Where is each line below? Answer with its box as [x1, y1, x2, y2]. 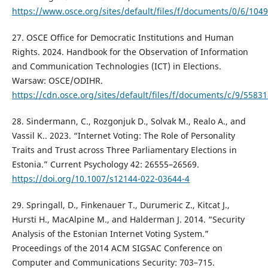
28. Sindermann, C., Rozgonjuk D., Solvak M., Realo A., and [11, 115, 246, 127]
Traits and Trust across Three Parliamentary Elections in [11, 144, 237, 156]
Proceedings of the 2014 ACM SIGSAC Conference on [11, 242, 223, 254]
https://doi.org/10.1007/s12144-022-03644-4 [11, 173, 190, 185]
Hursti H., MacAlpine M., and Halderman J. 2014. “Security [11, 214, 245, 226]
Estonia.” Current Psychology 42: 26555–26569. [11, 159, 199, 170]
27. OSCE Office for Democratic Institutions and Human [11, 32, 234, 44]
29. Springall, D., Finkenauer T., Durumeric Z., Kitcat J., [11, 199, 230, 211]
